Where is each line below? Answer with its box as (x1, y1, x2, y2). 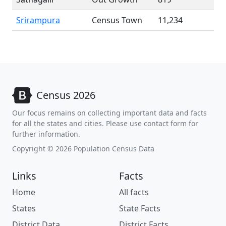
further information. (12, 129, 80, 139)
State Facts (119, 203, 160, 214)
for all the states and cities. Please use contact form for (12, 119, 198, 128)
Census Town (92, 15, 142, 26)
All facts (119, 187, 149, 198)
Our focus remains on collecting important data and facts (12, 108, 207, 118)
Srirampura (16, 15, 60, 26)
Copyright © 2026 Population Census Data (12, 144, 154, 153)
